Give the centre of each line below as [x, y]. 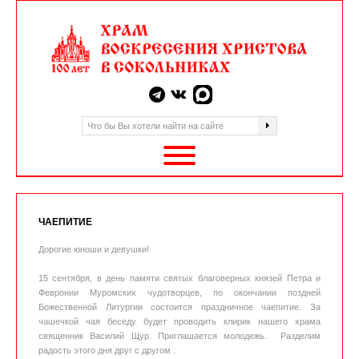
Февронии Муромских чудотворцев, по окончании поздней [179, 292]
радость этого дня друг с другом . [107, 350]
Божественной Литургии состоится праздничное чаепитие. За [179, 307]
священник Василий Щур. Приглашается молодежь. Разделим [179, 336]
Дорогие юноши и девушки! [94, 249]
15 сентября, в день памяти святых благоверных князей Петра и [179, 278]
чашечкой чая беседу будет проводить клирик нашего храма [179, 321]
